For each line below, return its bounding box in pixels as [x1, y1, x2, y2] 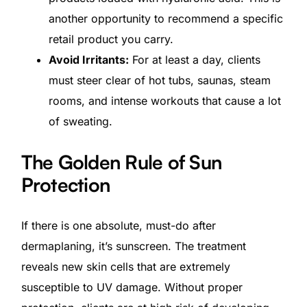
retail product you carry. [48, 32, 173, 47]
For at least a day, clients [128, 53, 260, 67]
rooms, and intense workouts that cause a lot [48, 94, 281, 108]
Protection [21, 173, 110, 197]
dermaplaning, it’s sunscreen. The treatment [21, 239, 246, 254]
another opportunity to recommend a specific [48, 12, 283, 26]
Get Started [123, 257, 188, 271]
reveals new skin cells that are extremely [21, 260, 230, 274]
